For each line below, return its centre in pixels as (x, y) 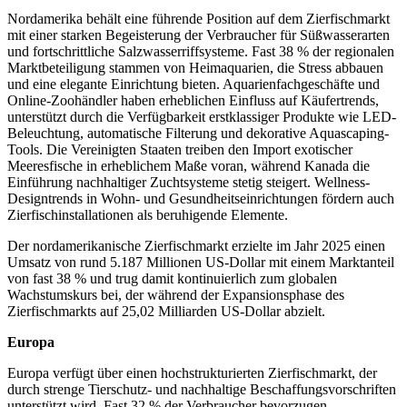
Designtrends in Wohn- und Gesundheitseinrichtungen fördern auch (201, 199)
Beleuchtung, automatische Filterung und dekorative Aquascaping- (198, 134)
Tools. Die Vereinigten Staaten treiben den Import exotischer (180, 150)
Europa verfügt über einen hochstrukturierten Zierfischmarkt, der (192, 373)
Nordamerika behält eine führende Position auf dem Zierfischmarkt (199, 19)
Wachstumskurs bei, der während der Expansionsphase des (176, 295)
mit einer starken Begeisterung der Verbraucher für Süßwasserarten (199, 35)
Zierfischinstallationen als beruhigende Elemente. (148, 215)
